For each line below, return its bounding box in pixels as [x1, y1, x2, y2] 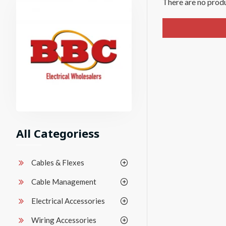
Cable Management [31, 177, 96, 186]
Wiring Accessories [31, 215, 96, 224]
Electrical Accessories [31, 196, 105, 205]
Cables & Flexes [31, 157, 84, 167]
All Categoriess [16, 125, 99, 141]
